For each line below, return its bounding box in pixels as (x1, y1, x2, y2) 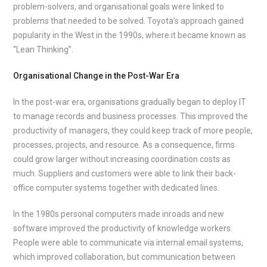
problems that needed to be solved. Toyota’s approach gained (13, 16, 244, 26)
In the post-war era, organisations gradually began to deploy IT (13, 97, 247, 107)
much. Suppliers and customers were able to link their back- (13, 169, 237, 178)
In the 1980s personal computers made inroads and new (13, 209, 225, 219)
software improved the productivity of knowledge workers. (13, 223, 233, 233)
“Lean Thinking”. (13, 45, 74, 54)
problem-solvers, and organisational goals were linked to (13, 2, 225, 11)
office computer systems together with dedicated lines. (13, 183, 220, 193)
